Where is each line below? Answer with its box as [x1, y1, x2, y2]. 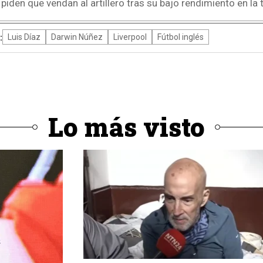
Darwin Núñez [50, 32, 103, 42]
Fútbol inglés [157, 32, 204, 42]
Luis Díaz [7, 32, 41, 42]
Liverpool [113, 32, 147, 42]
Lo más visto [48, 109, 205, 144]
